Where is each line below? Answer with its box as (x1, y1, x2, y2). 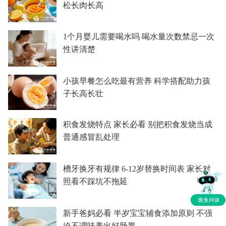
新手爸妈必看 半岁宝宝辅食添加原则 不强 (63, 209, 212, 218)
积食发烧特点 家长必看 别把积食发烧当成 (63, 120, 212, 129)
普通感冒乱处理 (63, 133, 120, 142)
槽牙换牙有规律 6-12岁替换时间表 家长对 (63, 164, 211, 174)
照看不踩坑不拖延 (63, 177, 128, 186)
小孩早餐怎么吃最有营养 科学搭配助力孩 (63, 76, 210, 85)
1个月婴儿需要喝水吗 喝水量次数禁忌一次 (63, 32, 214, 41)
